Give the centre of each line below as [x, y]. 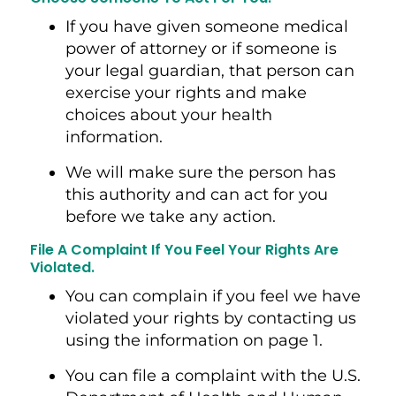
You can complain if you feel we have [213, 296]
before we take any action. [172, 216]
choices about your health [168, 114]
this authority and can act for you [196, 194]
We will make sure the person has [200, 172]
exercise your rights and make [186, 92]
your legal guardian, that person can [209, 70]
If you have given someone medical [206, 26]
